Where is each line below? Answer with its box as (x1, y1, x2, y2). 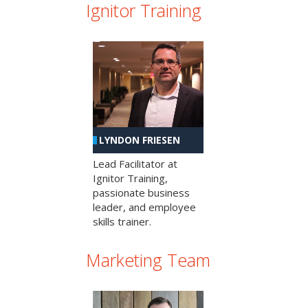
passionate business (93, 186, 190, 200)
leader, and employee (93, 200, 196, 214)
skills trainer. (93, 214, 151, 229)
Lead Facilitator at (93, 157, 177, 171)
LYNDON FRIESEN (99, 133, 180, 147)
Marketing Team (86, 248, 210, 272)
